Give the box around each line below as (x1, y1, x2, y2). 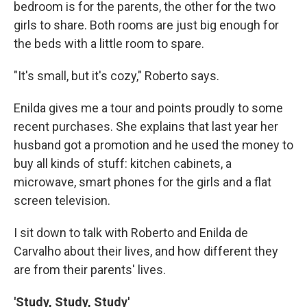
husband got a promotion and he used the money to (14, 138, 293, 153)
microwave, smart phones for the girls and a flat (14, 175, 271, 190)
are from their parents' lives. (14, 262, 166, 278)
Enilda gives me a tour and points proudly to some (14, 101, 283, 116)
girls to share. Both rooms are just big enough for (14, 18, 279, 33)
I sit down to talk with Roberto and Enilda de (14, 225, 248, 241)
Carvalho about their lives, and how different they (14, 244, 278, 259)
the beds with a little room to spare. (14, 36, 204, 51)
